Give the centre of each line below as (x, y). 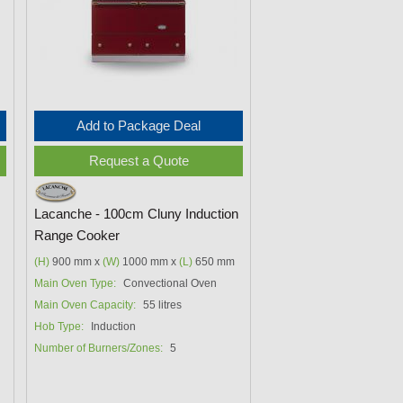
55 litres (163, 304)
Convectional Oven (170, 283)
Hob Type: (59, 326)
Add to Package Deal (139, 125)
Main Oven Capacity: (85, 304)
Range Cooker (77, 235)
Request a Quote (139, 161)
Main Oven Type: (76, 283)
